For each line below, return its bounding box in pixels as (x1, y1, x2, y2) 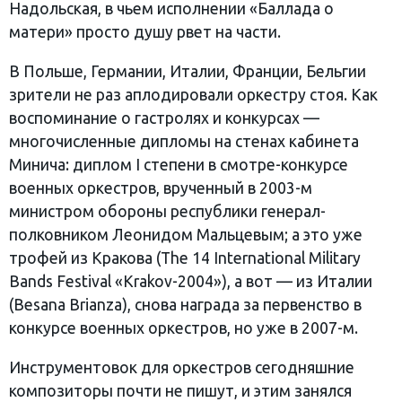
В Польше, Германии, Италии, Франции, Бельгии (9, 62, 366, 80)
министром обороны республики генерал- (9, 202, 326, 220)
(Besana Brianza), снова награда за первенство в (9, 295, 362, 313)
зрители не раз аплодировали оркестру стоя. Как (9, 85, 378, 103)
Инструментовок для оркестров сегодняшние (9, 358, 354, 376)
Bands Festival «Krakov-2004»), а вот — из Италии (9, 272, 372, 290)
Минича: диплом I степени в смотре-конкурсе (9, 155, 348, 173)
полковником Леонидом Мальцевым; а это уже (9, 225, 363, 243)
